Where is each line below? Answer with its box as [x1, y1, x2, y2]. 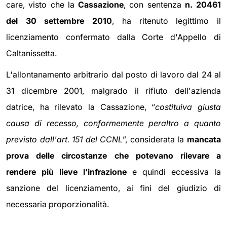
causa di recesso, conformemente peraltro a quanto [6, 118, 221, 129]
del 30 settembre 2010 [6, 16, 112, 26]
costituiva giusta [155, 102, 221, 112]
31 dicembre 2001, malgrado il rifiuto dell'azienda [6, 86, 221, 96]
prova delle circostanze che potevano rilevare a [6, 150, 221, 161]
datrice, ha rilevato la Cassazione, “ [6, 102, 156, 112]
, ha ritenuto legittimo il [112, 16, 221, 26]
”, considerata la [123, 134, 187, 145]
